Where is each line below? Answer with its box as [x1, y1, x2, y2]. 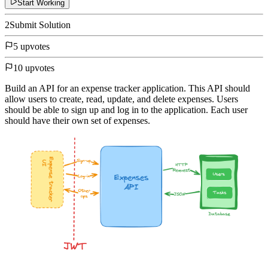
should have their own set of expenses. [5, 115, 150, 126]
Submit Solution [10, 19, 71, 30]
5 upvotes [13, 41, 50, 51]
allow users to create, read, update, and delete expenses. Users [5, 93, 238, 104]
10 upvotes [13, 62, 54, 73]
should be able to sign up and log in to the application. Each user [5, 104, 248, 115]
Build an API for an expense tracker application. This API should [5, 83, 250, 93]
